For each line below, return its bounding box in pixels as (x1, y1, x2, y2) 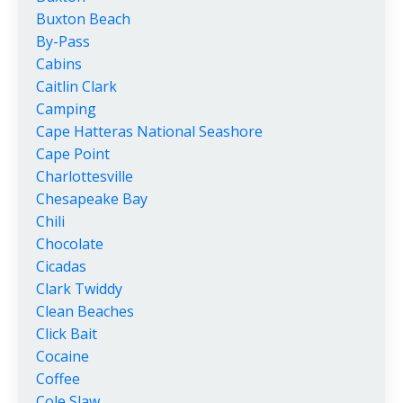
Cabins (36, 54, 82, 75)
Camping (36, 99, 96, 120)
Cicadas (36, 256, 86, 277)
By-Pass (36, 31, 90, 52)
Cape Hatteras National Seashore (36, 121, 263, 142)
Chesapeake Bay (36, 189, 148, 210)
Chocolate (36, 234, 103, 255)
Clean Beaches (36, 301, 134, 322)
